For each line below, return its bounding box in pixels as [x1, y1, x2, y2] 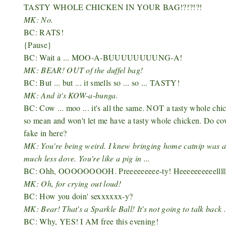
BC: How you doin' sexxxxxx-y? [24, 191, 133, 201]
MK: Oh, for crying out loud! [24, 178, 124, 189]
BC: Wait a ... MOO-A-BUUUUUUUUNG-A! [24, 52, 183, 63]
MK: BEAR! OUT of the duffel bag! [24, 65, 143, 75]
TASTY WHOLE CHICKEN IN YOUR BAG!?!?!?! [24, 2, 202, 12]
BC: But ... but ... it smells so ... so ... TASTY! [24, 77, 180, 88]
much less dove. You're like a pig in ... [24, 153, 150, 163]
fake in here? [24, 128, 67, 138]
